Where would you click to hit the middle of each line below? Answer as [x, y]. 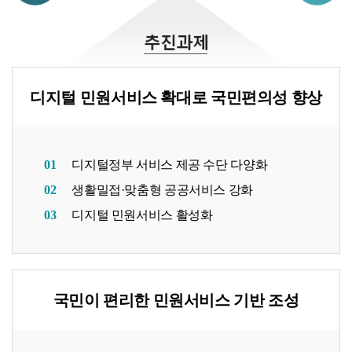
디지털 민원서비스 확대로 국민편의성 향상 [176, 97]
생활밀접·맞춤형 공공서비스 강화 [162, 189]
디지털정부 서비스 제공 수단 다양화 [170, 164]
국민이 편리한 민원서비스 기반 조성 [176, 300]
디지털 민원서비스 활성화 [142, 214]
